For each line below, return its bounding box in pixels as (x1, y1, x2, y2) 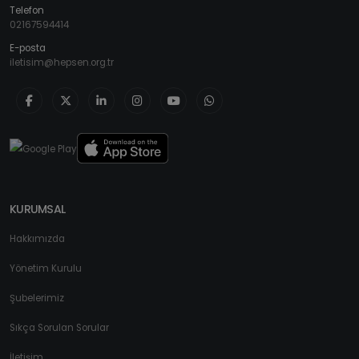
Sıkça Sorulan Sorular (10, 321, 109, 335)
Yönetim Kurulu (10, 262, 82, 276)
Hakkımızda (10, 232, 65, 246)
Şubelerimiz (10, 292, 64, 305)
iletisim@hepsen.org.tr (10, 56, 114, 70)
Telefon (10, 4, 44, 18)
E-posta (10, 42, 46, 55)
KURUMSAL (10, 201, 66, 218)
